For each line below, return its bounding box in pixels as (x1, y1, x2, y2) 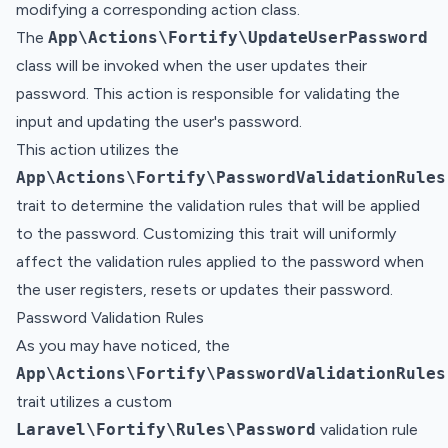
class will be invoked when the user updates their (16, 55, 367, 75)
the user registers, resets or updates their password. (16, 279, 393, 299)
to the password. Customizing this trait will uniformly (16, 223, 396, 243)
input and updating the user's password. (16, 111, 302, 131)
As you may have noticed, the (16, 335, 230, 355)
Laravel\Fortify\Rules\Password (16, 419, 316, 439)
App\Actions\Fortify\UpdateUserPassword (48, 27, 428, 47)
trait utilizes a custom (16, 391, 172, 411)
